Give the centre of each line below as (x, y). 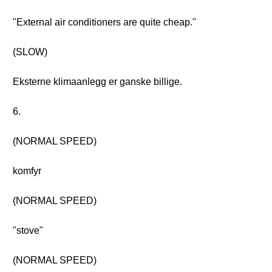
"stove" (28, 230)
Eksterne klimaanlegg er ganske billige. (97, 82)
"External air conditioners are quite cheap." (104, 22)
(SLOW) (30, 52)
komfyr (27, 171)
